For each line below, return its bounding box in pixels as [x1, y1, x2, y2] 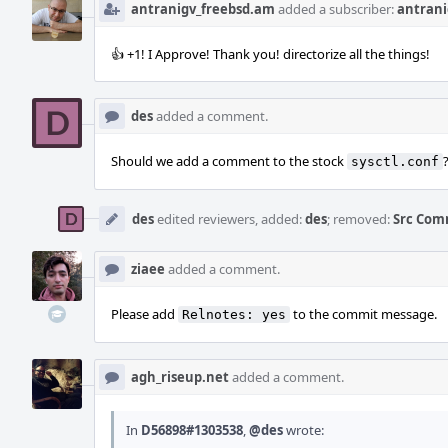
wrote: [283, 421, 324, 439]
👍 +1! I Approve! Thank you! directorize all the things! [111, 45, 430, 63]
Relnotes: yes [182, 307, 286, 322]
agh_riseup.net [131, 368, 229, 386]
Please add [111, 305, 178, 323]
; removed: [327, 210, 393, 228]
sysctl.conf [351, 154, 439, 169]
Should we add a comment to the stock [111, 152, 347, 170]
